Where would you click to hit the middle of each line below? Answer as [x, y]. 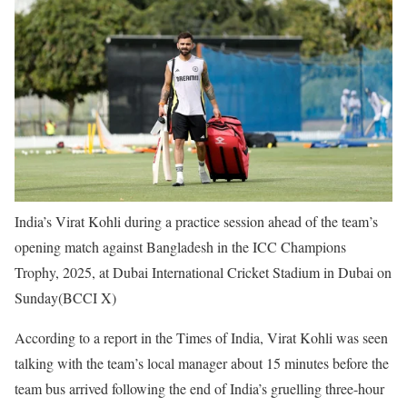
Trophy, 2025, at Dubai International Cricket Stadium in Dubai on [203, 272]
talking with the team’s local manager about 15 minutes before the [202, 362]
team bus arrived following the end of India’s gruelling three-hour [199, 388]
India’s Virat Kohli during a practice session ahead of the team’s [196, 221]
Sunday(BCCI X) [65, 297]
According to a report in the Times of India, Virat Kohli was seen [201, 337]
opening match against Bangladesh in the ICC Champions [180, 246]
